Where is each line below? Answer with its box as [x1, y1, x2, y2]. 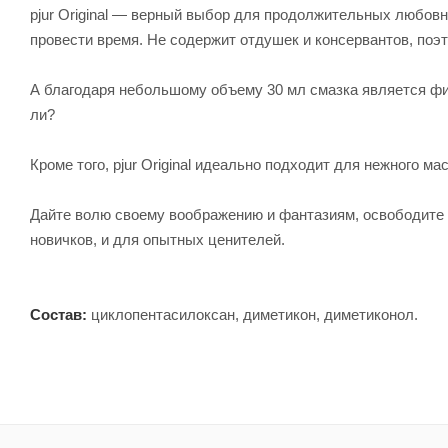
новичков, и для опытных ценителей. [30, 230, 285, 248]
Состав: [30, 305, 87, 323]
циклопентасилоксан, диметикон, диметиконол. [87, 305, 418, 323]
